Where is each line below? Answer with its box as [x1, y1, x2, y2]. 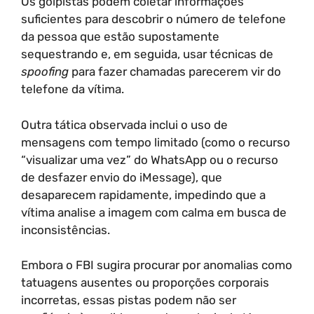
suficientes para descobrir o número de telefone [21, 12, 286, 26]
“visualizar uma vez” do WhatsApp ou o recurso [21, 152, 278, 167]
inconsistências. [21, 222, 110, 237]
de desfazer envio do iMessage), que [21, 170, 222, 184]
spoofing [21, 64, 69, 78]
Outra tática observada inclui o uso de [21, 117, 228, 132]
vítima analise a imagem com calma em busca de [21, 205, 287, 219]
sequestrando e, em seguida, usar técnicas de [21, 47, 273, 61]
